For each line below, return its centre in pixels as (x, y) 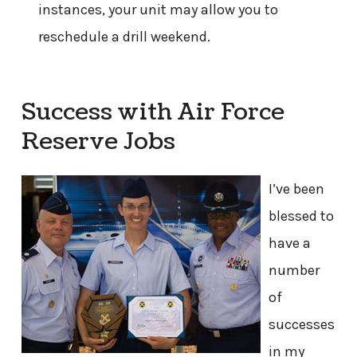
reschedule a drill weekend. (124, 36)
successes (301, 325)
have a (289, 243)
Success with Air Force (153, 113)
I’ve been (296, 189)
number (294, 271)
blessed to (301, 216)
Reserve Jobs (98, 142)
